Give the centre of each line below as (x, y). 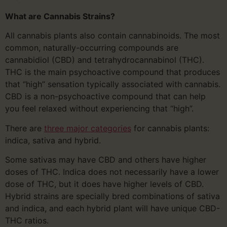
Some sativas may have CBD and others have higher (106, 160)
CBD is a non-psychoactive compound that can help (105, 97)
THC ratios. (27, 221)
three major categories (88, 128)
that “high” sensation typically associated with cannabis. (113, 84)
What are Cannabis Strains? (61, 16)
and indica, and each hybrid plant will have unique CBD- (112, 209)
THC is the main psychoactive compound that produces (112, 72)
